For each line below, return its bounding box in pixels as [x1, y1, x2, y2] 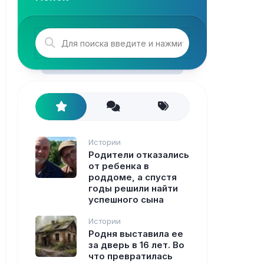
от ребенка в [88, 160, 149, 171]
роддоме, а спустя [88, 171, 177, 183]
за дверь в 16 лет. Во [88, 239, 184, 250]
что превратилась [88, 250, 173, 262]
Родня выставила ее [88, 228, 183, 239]
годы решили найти [88, 183, 178, 194]
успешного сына [88, 194, 164, 205]
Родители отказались [88, 149, 189, 160]
